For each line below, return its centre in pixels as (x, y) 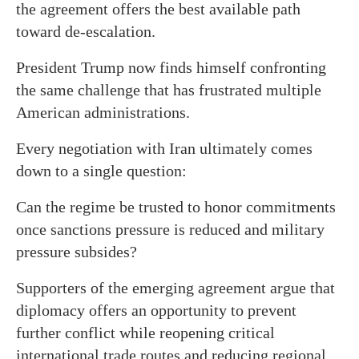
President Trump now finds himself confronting (171, 67)
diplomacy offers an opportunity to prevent (156, 310)
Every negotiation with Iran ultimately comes (164, 148)
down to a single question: (101, 170)
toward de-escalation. (86, 31)
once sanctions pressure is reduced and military (170, 229)
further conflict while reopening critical (145, 332)
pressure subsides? (77, 251)
